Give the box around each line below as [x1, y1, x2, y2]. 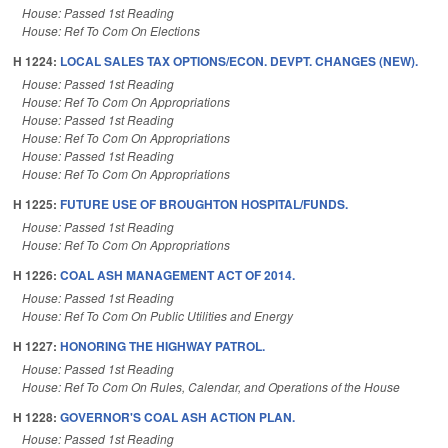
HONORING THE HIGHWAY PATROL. [60, 336, 265, 355]
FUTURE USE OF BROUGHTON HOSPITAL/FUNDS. [60, 195, 348, 214]
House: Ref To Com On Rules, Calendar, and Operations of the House [22, 377, 400, 395]
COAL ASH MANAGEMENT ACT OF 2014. [60, 266, 295, 285]
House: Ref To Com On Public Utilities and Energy [22, 306, 293, 324]
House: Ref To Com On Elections [22, 22, 200, 40]
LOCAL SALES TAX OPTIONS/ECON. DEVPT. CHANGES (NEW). [60, 52, 418, 71]
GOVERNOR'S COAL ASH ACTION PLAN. [60, 407, 295, 426]
